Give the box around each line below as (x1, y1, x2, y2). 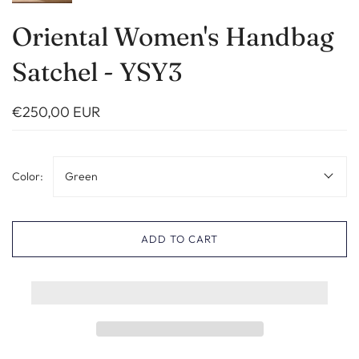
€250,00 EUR (12, 102, 100, 121)
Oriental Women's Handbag (12, 20, 334, 52)
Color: (12, 168, 43, 184)
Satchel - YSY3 (12, 55, 182, 87)
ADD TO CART (140, 232, 219, 245)
